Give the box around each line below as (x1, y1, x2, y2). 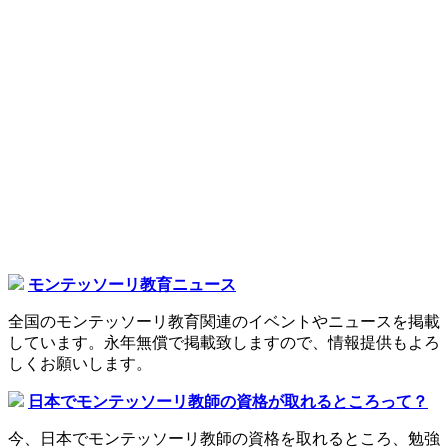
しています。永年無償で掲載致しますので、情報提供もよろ (8, 333, 440, 351)
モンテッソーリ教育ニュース (28, 275, 236, 293)
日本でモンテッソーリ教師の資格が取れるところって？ (28, 392, 428, 410)
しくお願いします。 (8, 354, 152, 372)
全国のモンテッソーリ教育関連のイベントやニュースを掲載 (8, 312, 440, 330)
